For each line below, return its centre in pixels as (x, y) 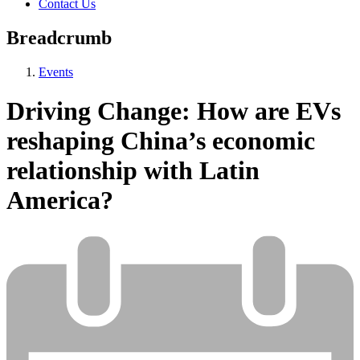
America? (60, 200)
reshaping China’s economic (161, 141)
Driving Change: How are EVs (174, 111)
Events (56, 72)
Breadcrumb (59, 38)
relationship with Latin (133, 171)
